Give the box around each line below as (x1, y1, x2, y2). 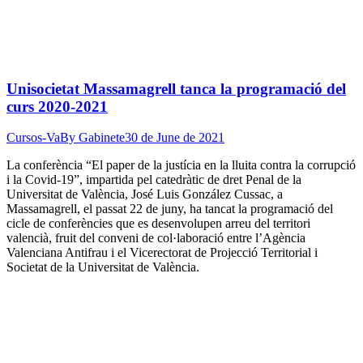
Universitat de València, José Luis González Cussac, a (6, 187, 283, 202)
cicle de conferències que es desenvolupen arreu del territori (6, 216, 310, 231)
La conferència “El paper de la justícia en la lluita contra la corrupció (6, 158, 356, 173)
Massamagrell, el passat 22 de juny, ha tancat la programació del (6, 202, 333, 216)
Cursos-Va (6, 130, 60, 145)
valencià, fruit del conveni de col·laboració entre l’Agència (6, 231, 305, 246)
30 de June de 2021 (125, 130, 224, 145)
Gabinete (79, 130, 125, 145)
